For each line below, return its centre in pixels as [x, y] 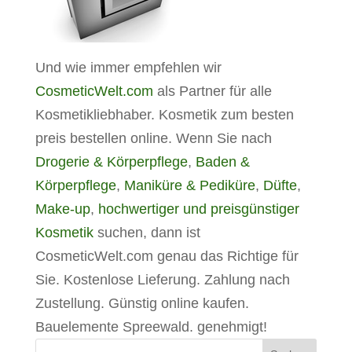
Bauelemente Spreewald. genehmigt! [151, 327]
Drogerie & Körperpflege [111, 162]
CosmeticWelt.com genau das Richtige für [167, 256]
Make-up [62, 209]
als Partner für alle [212, 91]
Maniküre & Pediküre [189, 185]
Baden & [222, 162]
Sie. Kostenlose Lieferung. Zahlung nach [162, 280]
